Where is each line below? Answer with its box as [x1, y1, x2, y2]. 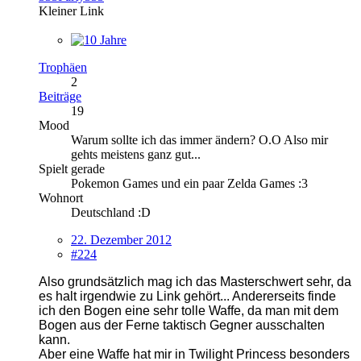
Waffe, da [205, 303, 265, 317]
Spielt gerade [39, 161, 105, 176]
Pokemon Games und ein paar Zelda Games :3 [71, 176, 308, 190]
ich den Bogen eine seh [39, 303, 174, 317]
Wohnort [39, 190, 83, 205]
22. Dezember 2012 [71, 232, 172, 247]
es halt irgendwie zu [39, 288, 156, 303]
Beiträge [39, 89, 81, 103]
